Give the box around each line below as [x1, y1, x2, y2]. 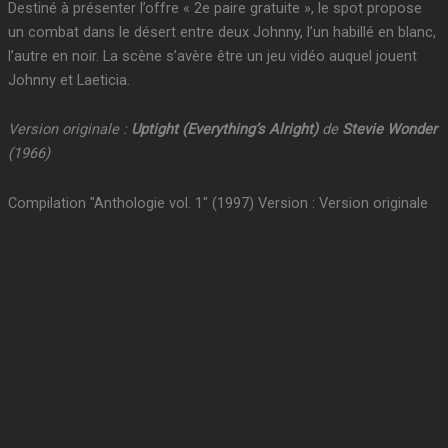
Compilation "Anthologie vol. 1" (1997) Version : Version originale [7, 193, 428, 212]
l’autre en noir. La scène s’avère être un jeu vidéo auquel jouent [7, 46, 417, 65]
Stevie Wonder [341, 120, 437, 139]
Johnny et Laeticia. [7, 70, 130, 89]
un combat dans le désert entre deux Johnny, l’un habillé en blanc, [7, 22, 436, 41]
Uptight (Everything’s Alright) [130, 120, 318, 139]
